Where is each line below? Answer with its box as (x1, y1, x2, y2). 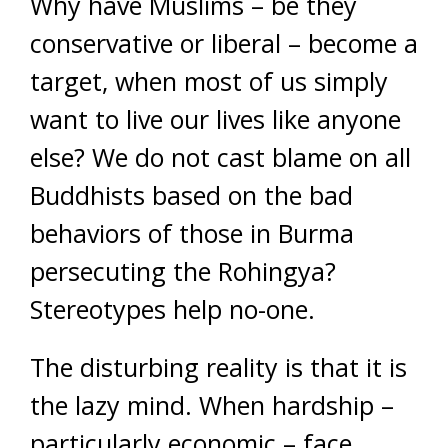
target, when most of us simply (30, 64, 388, 98)
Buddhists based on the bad (30, 178, 353, 212)
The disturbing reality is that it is (30, 350, 407, 384)
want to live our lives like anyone (30, 102, 401, 136)
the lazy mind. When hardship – (30, 388, 394, 422)
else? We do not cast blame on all (30, 140, 411, 174)
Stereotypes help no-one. (30, 292, 315, 326)
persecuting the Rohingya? (30, 254, 336, 288)
